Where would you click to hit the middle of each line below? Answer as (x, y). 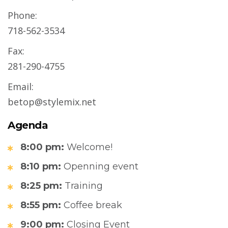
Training (82, 186)
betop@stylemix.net (52, 102)
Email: (21, 87)
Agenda (28, 125)
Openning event (100, 167)
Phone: (22, 16)
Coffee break (92, 205)
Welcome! (88, 147)
